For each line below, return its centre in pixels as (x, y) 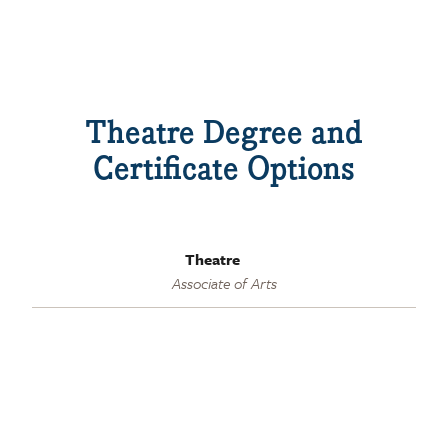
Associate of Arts (224, 282)
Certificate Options (224, 168)
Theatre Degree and (224, 132)
